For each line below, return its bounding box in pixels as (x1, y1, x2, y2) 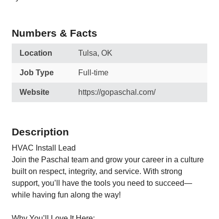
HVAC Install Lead (12, 144, 78, 152)
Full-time (78, 68, 109, 77)
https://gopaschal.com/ (78, 88, 155, 96)
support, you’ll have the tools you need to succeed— (12, 179, 192, 187)
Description (12, 126, 69, 137)
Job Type (20, 68, 54, 77)
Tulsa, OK (78, 49, 112, 57)
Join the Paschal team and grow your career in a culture (12, 155, 204, 164)
